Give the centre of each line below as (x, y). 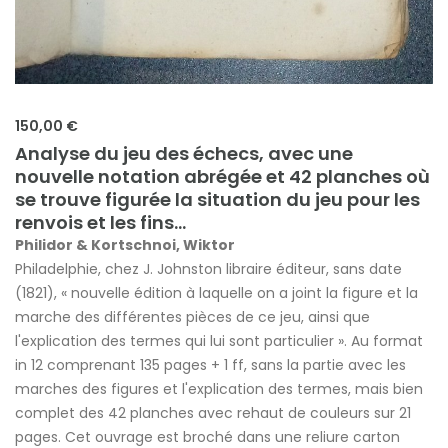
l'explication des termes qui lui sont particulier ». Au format (219, 341)
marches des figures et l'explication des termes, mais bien (219, 389)
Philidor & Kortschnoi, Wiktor (125, 245)
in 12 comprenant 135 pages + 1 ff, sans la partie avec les (210, 365)
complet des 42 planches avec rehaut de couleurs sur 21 (213, 413)
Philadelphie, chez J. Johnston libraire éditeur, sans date (208, 269)
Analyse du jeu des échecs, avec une (184, 154)
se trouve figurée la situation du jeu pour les (217, 200)
